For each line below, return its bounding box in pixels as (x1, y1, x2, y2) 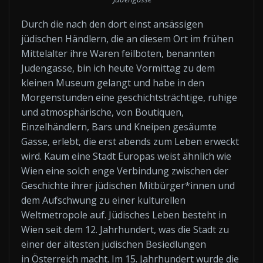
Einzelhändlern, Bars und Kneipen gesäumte (21, 120, 217, 133)
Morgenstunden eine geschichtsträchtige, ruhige (21, 90, 237, 104)
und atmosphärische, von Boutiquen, (21, 105, 184, 119)
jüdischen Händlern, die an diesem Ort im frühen (21, 32, 234, 45)
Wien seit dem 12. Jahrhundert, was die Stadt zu (21, 222, 229, 236)
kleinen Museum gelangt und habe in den (21, 76, 204, 89)
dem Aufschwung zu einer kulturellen (21, 193, 186, 207)
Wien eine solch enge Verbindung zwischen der (21, 164, 228, 177)
